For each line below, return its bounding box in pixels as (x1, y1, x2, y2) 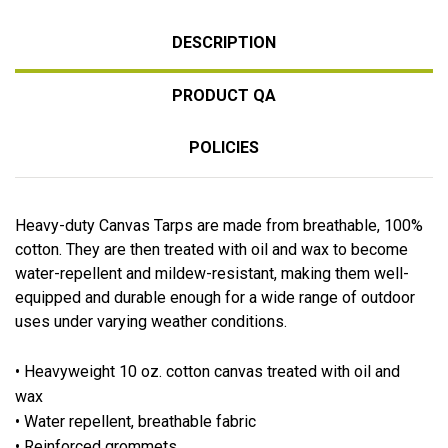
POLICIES (189, 137, 259, 157)
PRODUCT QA (172, 85, 276, 105)
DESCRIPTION (172, 32, 276, 52)
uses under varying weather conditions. (15, 311, 287, 331)
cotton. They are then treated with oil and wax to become (15, 239, 408, 259)
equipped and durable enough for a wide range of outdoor (15, 287, 415, 307)
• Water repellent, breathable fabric (15, 411, 256, 431)
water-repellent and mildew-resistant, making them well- (15, 263, 409, 283)
